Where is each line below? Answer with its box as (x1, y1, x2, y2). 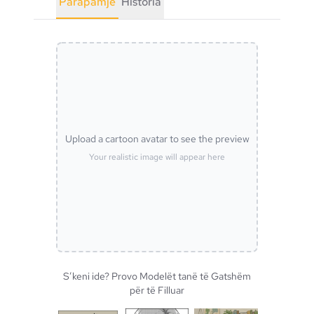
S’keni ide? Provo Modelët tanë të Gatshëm (63, 270, 251, 283)
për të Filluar (130, 284, 184, 297)
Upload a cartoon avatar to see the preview (64, 132, 250, 146)
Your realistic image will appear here (89, 151, 225, 163)
